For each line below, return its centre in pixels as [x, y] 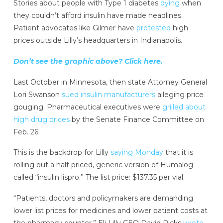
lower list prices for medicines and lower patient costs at [110, 211]
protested [153, 28]
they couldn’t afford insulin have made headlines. [98, 16]
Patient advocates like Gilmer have [75, 28]
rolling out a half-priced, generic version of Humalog [103, 165]
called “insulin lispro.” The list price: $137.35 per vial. [99, 177]
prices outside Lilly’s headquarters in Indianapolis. [98, 41]
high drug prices [41, 119]
